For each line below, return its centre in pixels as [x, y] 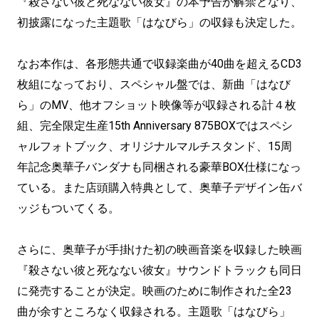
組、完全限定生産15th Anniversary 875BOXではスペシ [155, 126]
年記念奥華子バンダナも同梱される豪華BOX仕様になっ [159, 167]
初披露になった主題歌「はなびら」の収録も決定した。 [159, 22]
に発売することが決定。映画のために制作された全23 [155, 291]
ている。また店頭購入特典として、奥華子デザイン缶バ [159, 188]
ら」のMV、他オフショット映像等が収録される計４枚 [157, 105]
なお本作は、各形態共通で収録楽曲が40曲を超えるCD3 [159, 64]
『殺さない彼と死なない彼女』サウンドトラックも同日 [159, 270]
